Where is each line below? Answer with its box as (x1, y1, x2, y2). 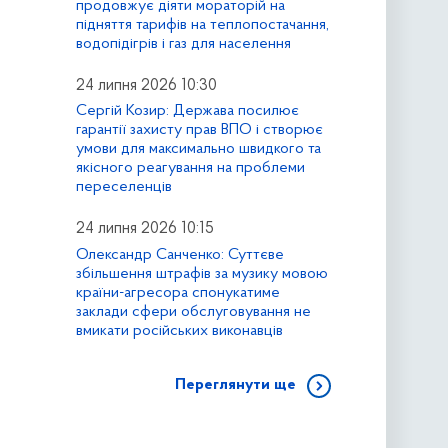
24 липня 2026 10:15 (75, 221, 214, 238)
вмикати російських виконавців (75, 323, 283, 340)
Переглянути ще (174, 377, 296, 394)
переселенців (75, 179, 172, 196)
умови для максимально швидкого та (75, 141, 321, 158)
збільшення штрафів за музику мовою (75, 266, 328, 283)
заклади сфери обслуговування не (75, 304, 311, 321)
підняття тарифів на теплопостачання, (75, 16, 329, 33)
